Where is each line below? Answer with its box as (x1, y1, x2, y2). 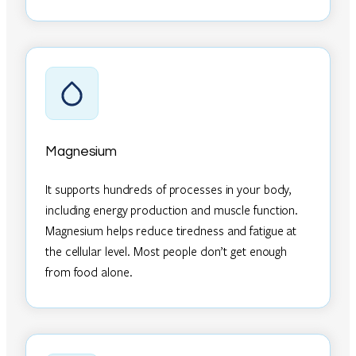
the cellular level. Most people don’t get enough (45, 242, 288, 259)
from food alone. (45, 263, 133, 280)
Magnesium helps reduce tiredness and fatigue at (45, 222, 297, 238)
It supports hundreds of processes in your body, (45, 180, 292, 197)
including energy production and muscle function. (45, 201, 299, 218)
